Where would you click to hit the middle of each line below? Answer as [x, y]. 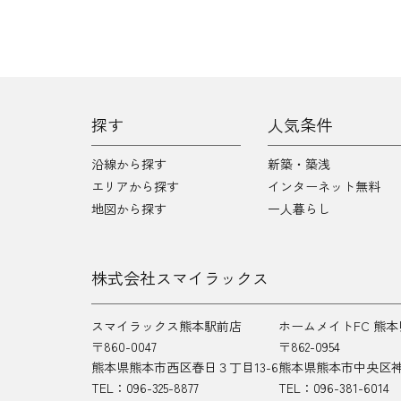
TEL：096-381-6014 [334, 388]
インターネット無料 [324, 186]
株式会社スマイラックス [180, 277]
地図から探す [129, 209]
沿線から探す [129, 164]
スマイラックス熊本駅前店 [166, 326]
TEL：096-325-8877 [145, 388]
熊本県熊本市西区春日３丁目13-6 [185, 367]
